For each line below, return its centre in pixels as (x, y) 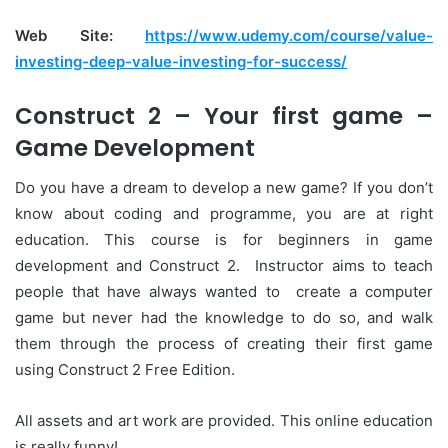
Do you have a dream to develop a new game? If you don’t (224, 188)
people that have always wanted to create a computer (224, 292)
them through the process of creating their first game (224, 344)
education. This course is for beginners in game (224, 240)
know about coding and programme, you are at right (224, 214)
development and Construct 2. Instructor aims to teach (224, 266)
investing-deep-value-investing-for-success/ (181, 61)
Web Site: (80, 35)
